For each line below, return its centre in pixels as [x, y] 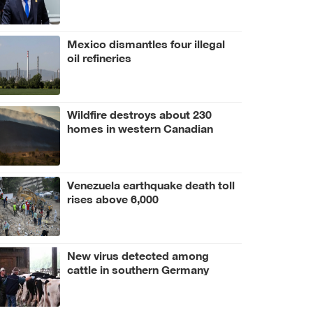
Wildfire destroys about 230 [139, 113]
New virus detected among [138, 254]
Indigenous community [128, 141]
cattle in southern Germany [138, 268]
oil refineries [99, 57]
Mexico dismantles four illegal [146, 43]
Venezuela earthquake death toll [151, 184]
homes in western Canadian [140, 127]
